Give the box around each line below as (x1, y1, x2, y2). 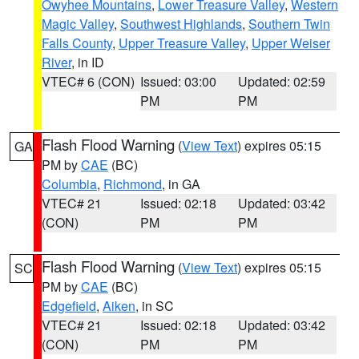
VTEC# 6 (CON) (42, 72, 135, 91)
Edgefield (42, 296, 96, 315)
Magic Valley (42, 14, 114, 33)
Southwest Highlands (120, 14, 242, 33)
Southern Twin (248, 14, 330, 33)
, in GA (162, 175, 200, 193)
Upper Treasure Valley (119, 34, 245, 52)
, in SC (135, 296, 174, 315)
